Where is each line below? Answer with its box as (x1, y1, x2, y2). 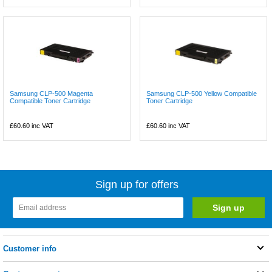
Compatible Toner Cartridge (10, 97, 90, 104)
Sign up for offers (95, 178, 179, 191)
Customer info (3, 243, 56, 253)
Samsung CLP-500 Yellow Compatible (146, 89, 257, 97)
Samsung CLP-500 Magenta (10, 89, 93, 97)
